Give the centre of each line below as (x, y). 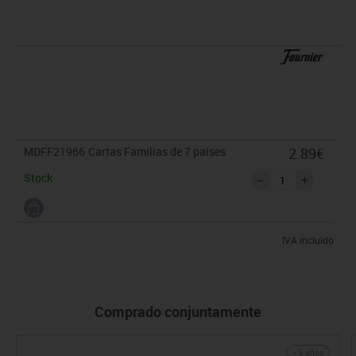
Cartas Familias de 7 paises (157, 152)
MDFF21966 (54, 152)
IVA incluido (308, 240)
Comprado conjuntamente (178, 312)
